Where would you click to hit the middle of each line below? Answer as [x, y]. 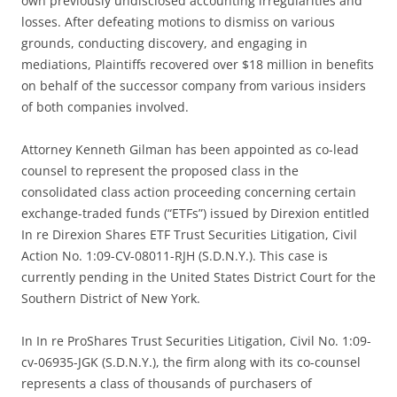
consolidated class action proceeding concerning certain [189, 192]
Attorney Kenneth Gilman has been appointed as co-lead [190, 150]
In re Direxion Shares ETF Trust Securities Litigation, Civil [189, 235]
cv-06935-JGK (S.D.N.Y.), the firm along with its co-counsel [191, 362]
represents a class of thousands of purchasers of [167, 384]
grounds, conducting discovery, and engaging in [164, 43]
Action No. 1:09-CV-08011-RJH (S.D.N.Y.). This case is [175, 256]
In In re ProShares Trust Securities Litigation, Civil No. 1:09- [196, 341]
